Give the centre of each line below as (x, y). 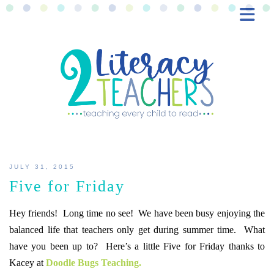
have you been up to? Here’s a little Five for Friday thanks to (137, 246)
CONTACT (76, 95)
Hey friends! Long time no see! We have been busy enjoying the (137, 213)
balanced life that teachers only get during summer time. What (137, 229)
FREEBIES (76, 58)
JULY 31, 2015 (42, 166)
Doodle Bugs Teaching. (94, 262)
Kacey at (28, 262)
